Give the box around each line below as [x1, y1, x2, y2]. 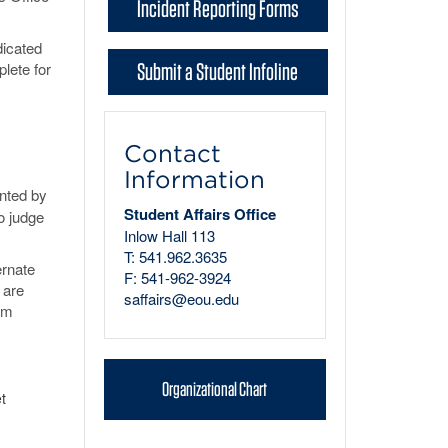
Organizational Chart [162, 377, 268, 402]
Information [123, 165, 265, 194]
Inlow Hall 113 [123, 225, 215, 246]
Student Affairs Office [123, 203, 276, 225]
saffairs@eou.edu [123, 288, 239, 309]
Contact [123, 139, 221, 168]
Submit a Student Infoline [137, 57, 299, 86]
